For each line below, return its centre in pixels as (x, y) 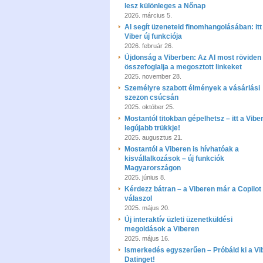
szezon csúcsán (151, 97)
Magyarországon (153, 168)
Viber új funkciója (153, 36)
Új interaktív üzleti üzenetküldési (178, 220)
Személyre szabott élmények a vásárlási (192, 88)
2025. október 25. (149, 107)
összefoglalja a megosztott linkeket (183, 67)
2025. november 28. (153, 76)
